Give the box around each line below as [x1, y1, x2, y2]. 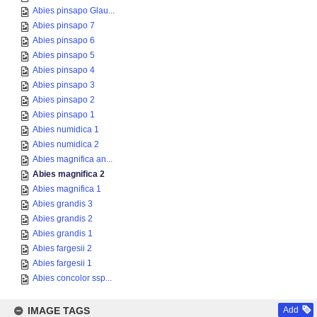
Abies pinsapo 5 [33, 50, 95, 60]
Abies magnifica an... [33, 154, 113, 164]
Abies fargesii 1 [33, 258, 92, 268]
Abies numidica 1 [33, 125, 99, 134]
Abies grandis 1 [33, 229, 93, 238]
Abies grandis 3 [33, 199, 93, 209]
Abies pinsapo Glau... [33, 6, 115, 16]
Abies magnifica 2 [33, 169, 105, 179]
